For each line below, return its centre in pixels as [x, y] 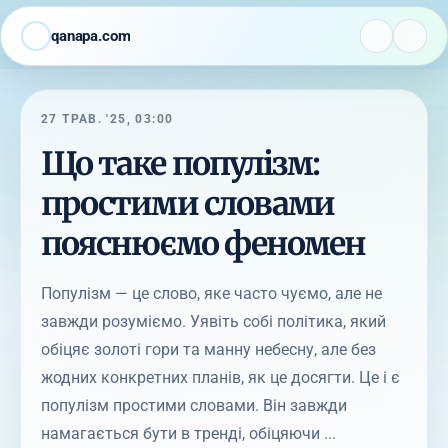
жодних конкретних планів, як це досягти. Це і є [220, 377]
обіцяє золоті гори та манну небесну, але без [208, 349]
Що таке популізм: [180, 163]
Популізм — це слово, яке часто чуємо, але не [211, 293]
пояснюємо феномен [203, 243]
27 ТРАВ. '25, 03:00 [107, 118]
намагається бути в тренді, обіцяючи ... [188, 433]
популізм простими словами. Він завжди [194, 405]
